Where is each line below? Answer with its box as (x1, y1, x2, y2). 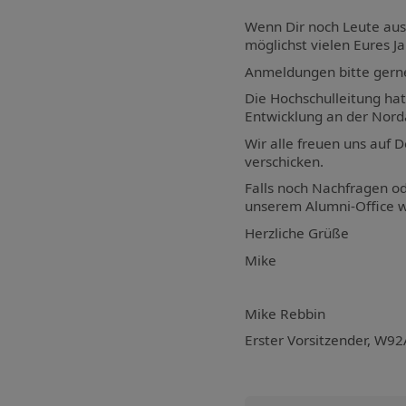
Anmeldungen (245, 62, 335, 81)
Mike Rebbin (245, 304, 325, 323)
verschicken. (245, 151, 324, 170)
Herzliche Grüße (245, 223, 356, 242)
